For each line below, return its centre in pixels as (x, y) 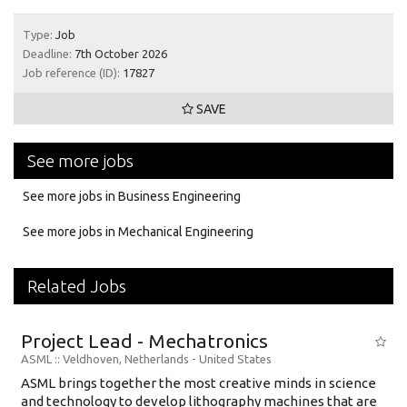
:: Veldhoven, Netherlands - (127, 358)
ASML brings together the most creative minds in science (199, 382)
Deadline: (47, 53)
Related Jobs (77, 286)
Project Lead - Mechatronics (144, 340)
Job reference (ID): (71, 72)
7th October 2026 (119, 53)
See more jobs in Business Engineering (132, 196)
